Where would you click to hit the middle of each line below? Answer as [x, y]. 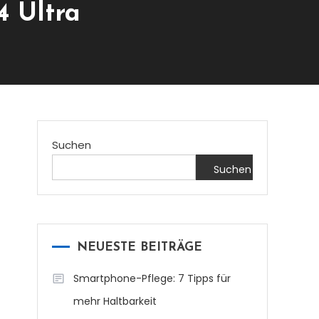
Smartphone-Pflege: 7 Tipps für [152, 278]
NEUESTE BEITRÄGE [140, 247]
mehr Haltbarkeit [115, 301]
